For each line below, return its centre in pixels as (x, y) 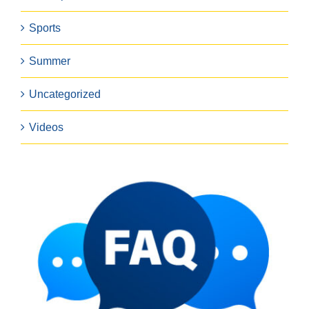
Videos (46, 128)
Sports (45, 28)
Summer (50, 61)
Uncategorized (65, 94)
